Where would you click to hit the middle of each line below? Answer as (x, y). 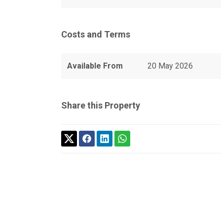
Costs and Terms (96, 34)
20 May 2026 (170, 66)
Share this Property (101, 105)
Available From (95, 66)
